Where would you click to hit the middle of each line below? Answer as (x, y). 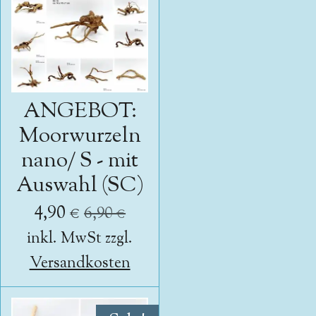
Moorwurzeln (80, 136)
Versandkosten (80, 263)
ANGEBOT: (80, 111)
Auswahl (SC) (80, 186)
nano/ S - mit (80, 161)
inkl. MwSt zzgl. (80, 238)
